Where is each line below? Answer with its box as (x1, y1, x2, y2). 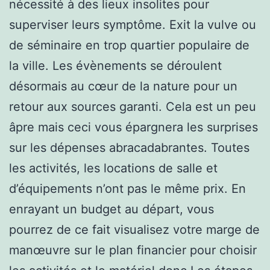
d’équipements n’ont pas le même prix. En (9, 181, 246, 196)
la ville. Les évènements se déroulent (9, 58, 222, 73)
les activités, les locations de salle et (9, 160, 218, 175)
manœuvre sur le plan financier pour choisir (9, 242, 257, 257)
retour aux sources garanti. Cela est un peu (9, 99, 256, 114)
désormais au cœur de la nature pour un (9, 78, 237, 93)
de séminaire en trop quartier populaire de (9, 37, 250, 52)
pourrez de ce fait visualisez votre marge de (9, 222, 260, 237)
